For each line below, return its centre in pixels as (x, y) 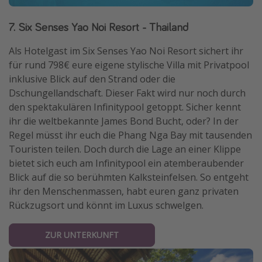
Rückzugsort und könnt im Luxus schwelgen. (106, 206)
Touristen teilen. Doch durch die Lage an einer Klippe (125, 149)
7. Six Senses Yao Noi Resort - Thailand (99, 27)
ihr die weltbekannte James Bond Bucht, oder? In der (124, 121)
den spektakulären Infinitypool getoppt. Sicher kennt (125, 107)
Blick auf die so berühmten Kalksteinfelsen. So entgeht (129, 177)
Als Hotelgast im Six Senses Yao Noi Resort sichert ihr (126, 51)
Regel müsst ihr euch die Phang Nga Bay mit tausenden (130, 135)
